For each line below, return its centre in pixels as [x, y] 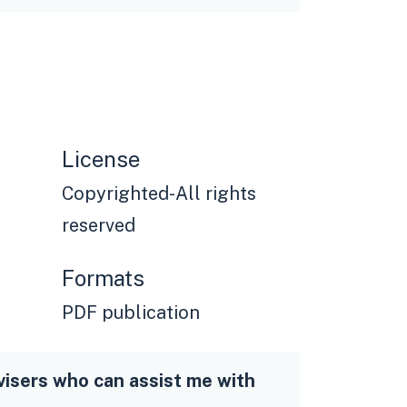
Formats [103, 278]
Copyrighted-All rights [159, 194]
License [101, 159]
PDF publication [131, 313]
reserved [99, 226]
